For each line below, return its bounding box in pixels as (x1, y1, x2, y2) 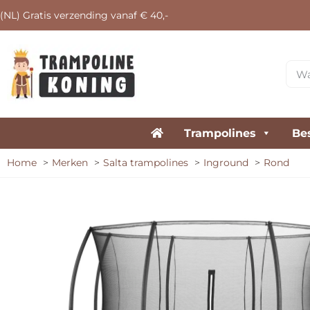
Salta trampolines (103, 156, 188, 169)
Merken (52, 156, 88, 169)
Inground (203, 156, 248, 169)
